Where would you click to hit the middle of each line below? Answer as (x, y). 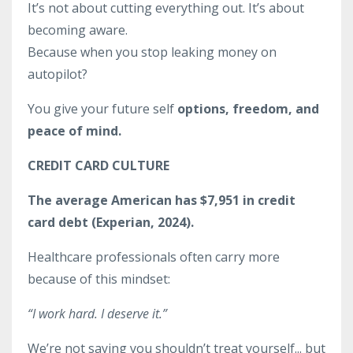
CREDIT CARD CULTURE (98, 165)
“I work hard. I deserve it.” (97, 313)
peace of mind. (74, 130)
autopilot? (58, 74)
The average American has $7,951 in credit (162, 200)
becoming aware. (78, 30)
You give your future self (102, 108)
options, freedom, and (248, 108)
